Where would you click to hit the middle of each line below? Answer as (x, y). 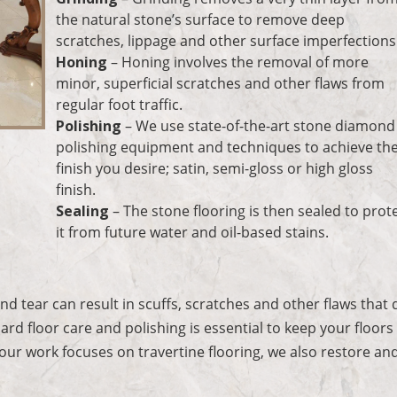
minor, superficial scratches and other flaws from (221, 83)
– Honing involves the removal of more (238, 62)
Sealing (83, 210)
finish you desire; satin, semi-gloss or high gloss (215, 168)
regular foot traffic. (120, 104)
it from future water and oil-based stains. (193, 232)
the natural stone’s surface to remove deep (201, 19)
